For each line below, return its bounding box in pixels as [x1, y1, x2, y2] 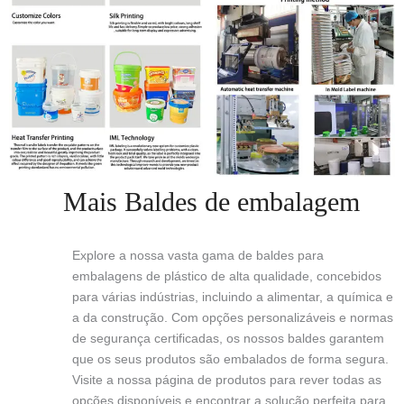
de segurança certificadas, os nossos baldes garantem [72, 330, 384, 345]
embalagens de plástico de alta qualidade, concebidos [72, 268, 381, 283]
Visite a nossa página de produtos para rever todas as [72, 372, 381, 387]
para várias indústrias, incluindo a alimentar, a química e [72, 289, 393, 304]
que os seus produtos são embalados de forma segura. [72, 351, 389, 366]
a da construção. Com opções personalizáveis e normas [72, 309, 393, 325]
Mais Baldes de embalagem [63, 186, 360, 216]
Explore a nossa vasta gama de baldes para [72, 247, 324, 262]
